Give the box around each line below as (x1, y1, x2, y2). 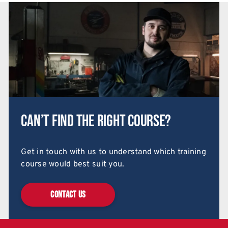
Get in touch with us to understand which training (21, 147, 206, 157)
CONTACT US (50, 189, 86, 200)
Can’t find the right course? (21, 111, 172, 131)
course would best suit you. (21, 159, 125, 169)
